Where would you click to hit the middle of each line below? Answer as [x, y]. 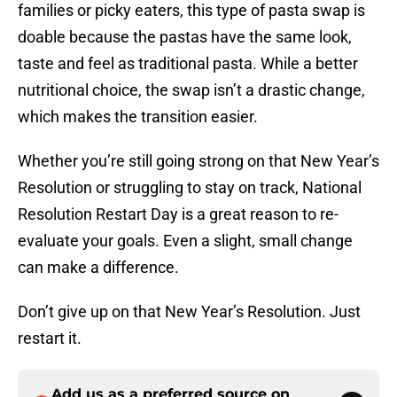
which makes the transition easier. [138, 117]
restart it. [50, 339]
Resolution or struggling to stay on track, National [190, 188]
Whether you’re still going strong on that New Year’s [198, 161]
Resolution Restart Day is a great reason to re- [178, 214]
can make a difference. [98, 268]
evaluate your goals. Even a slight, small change [185, 241]
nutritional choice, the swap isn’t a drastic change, [191, 90]
